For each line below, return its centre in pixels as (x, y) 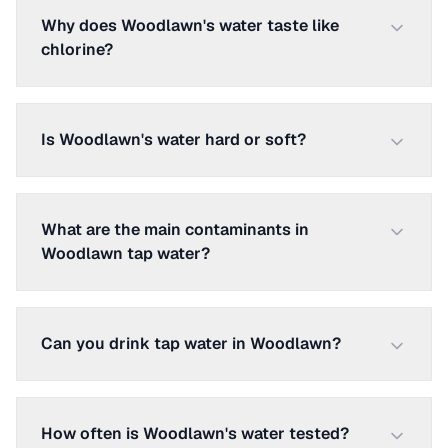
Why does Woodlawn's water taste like (190, 25)
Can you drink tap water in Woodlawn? (191, 343)
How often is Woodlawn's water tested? (195, 433)
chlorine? (77, 49)
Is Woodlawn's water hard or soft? (173, 139)
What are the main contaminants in (175, 229)
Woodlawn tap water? (125, 253)
